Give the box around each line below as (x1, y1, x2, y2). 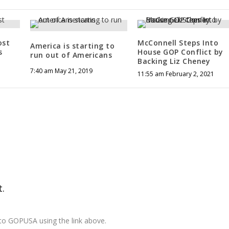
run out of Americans (30, 50, 112, 60)
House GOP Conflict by (138, 47, 223, 57)
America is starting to (30, 40, 115, 51)
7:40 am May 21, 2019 (30, 66, 93, 75)
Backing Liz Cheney (138, 56, 211, 66)
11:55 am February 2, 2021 (138, 69, 215, 78)
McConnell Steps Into (138, 37, 219, 48)
